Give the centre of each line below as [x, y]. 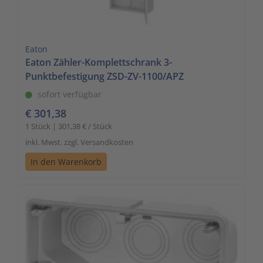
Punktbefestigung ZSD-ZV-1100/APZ [104, 76]
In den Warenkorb [66, 161]
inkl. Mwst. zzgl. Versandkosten [79, 142]
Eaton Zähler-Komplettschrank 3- [99, 62]
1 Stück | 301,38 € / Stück [69, 126]
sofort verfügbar [70, 94]
